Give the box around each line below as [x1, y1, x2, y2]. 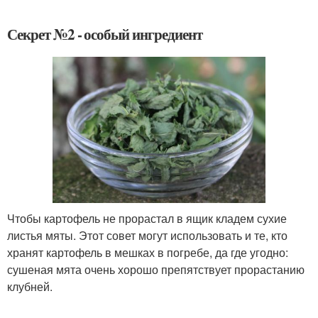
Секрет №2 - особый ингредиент [7, 23, 202, 45]
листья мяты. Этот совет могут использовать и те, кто [7, 226, 287, 243]
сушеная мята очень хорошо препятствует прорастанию [7, 261, 305, 278]
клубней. [7, 278, 53, 295]
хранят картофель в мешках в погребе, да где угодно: [7, 243, 288, 261]
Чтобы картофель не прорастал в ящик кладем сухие [7, 209, 287, 226]
